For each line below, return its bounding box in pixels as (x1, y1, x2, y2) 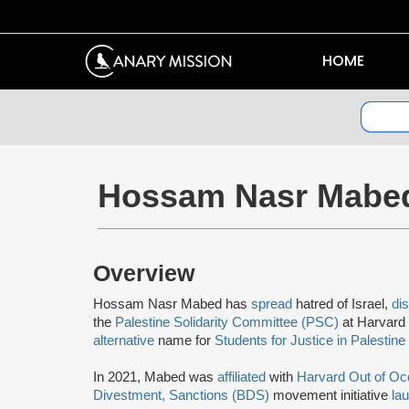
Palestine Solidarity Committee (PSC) (115, 314, 339, 330)
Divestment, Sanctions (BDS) (93, 387, 269, 403)
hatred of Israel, (292, 296, 392, 311)
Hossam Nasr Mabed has (93, 296, 251, 311)
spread (251, 296, 292, 311)
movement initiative (269, 387, 392, 403)
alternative (93, 332, 154, 348)
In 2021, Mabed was (93, 369, 217, 384)
